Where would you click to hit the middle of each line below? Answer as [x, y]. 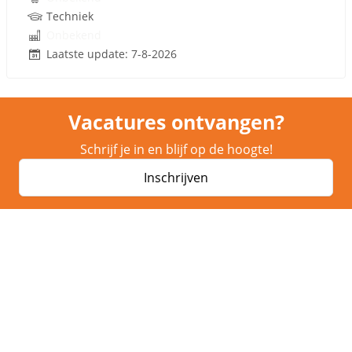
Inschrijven [176, 178]
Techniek [70, 16]
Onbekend [74, 35]
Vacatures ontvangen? [176, 122]
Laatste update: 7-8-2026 [112, 54]
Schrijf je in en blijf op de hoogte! [176, 149]
